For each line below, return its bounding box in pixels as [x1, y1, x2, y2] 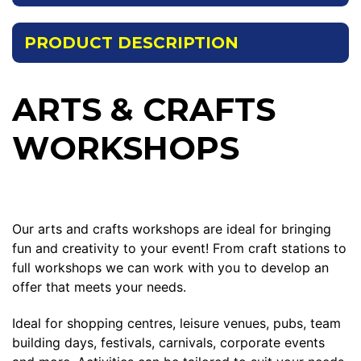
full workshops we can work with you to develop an [12, 259, 329, 276]
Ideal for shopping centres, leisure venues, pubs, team [12, 315, 341, 332]
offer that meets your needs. [12, 279, 186, 296]
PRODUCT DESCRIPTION [24, 33, 239, 53]
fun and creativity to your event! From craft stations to [12, 240, 346, 257]
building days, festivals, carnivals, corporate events [12, 334, 325, 351]
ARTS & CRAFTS [12, 89, 276, 130]
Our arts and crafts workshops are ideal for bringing [12, 221, 331, 238]
